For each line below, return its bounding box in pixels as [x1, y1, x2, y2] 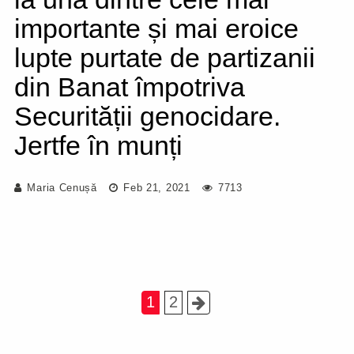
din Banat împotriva [14, 72, 245, 102]
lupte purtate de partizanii [14, 43, 315, 73]
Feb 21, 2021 [119, 182, 190, 194]
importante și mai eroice [14, 13, 299, 43]
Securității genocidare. [14, 101, 281, 131]
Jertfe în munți [14, 130, 183, 160]
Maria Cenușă [27, 182, 97, 194]
